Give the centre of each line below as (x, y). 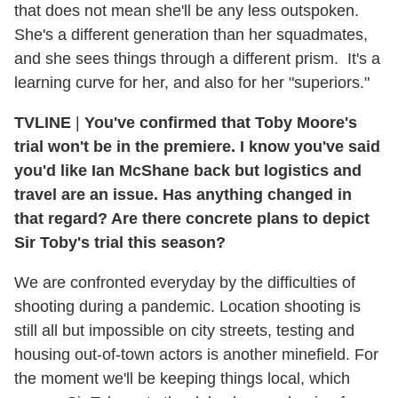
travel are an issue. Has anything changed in (183, 194)
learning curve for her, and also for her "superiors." (192, 82)
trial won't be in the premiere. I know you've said (197, 146)
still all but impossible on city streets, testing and (184, 330)
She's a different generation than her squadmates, (191, 34)
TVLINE (43, 122)
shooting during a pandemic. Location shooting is (187, 306)
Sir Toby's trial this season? (120, 242)
